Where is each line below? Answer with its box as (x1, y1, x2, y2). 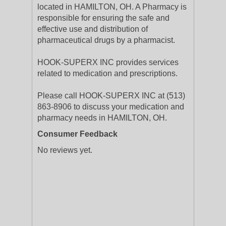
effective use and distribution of (37, 25, 148, 33)
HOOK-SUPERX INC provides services (37, 58, 179, 67)
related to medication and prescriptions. (37, 69, 178, 78)
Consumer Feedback (37, 130, 118, 138)
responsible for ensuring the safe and (37, 14, 169, 22)
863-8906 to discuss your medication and (37, 102, 184, 111)
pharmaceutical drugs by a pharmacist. (37, 36, 175, 44)
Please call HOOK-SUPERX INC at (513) (37, 91, 185, 100)
